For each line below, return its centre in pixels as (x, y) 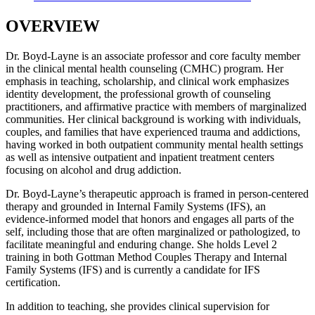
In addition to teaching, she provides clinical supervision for (137, 306)
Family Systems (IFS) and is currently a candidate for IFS (133, 269)
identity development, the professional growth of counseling (138, 94)
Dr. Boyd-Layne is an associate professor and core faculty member (153, 56)
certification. (33, 282)
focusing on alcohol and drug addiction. (94, 169)
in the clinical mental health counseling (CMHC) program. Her (144, 68)
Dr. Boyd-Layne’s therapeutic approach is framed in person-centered (157, 193)
